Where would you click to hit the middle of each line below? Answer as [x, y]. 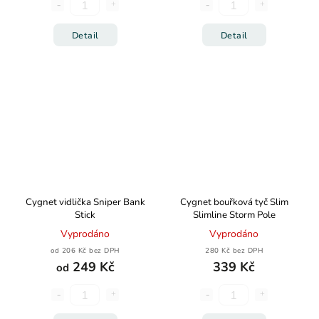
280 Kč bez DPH [234, 250]
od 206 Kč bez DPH [85, 250]
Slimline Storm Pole [234, 215]
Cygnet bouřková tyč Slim [234, 202]
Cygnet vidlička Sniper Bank [85, 202]
